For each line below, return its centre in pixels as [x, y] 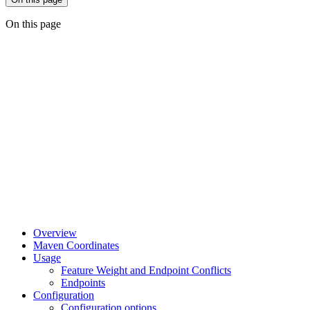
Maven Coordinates [76, 246]
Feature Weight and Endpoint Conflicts [146, 271]
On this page [33, 24]
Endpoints [83, 283]
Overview [55, 233]
